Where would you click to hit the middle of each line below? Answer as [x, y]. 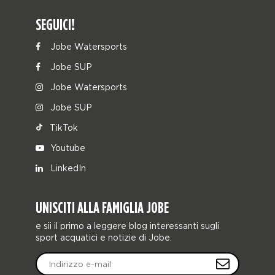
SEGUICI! [56, 25]
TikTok [63, 127]
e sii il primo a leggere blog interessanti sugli [128, 226]
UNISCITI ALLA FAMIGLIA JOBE [103, 207]
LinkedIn [67, 168]
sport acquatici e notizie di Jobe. [104, 237]
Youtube [67, 148]
